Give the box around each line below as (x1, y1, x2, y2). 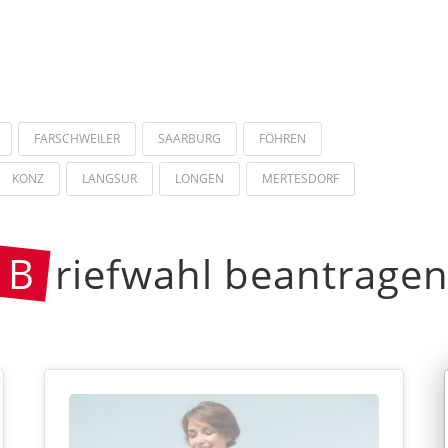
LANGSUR (82, 169, 137, 187)
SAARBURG (158, 129, 221, 147)
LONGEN (175, 169, 224, 187)
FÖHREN (259, 129, 306, 147)
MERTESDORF (262, 169, 339, 187)
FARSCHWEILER (34, 129, 120, 147)
